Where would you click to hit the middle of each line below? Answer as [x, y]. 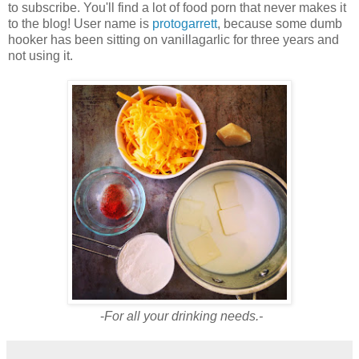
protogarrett [185, 23]
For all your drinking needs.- [183, 316]
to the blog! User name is [80, 23]
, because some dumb [280, 23]
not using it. [44, 55]
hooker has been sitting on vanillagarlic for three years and [173, 39]
